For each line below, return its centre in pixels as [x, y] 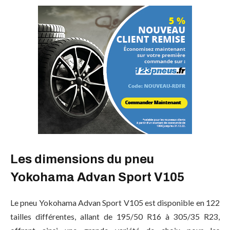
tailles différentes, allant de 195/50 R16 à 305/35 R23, [115, 216]
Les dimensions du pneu [82, 159]
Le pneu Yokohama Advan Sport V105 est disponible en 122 [115, 202]
